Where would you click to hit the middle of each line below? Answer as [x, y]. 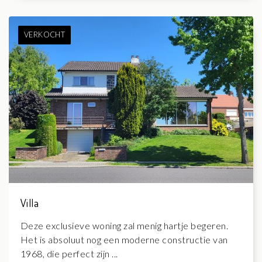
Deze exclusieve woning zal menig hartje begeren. [125, 225]
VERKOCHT [44, 35]
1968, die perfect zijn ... [69, 253]
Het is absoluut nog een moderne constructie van [124, 239]
